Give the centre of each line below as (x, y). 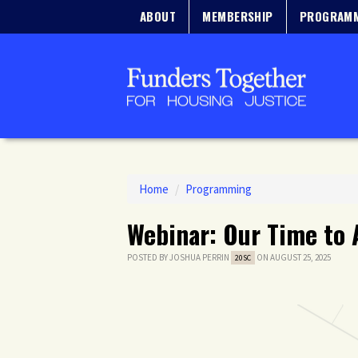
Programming (219, 189)
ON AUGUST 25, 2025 (293, 257)
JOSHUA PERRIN (199, 257)
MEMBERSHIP (238, 16)
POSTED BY (148, 257)
